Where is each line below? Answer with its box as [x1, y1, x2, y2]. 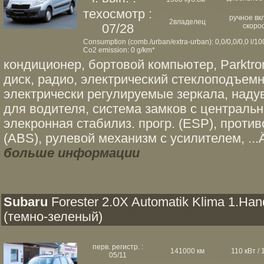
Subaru [4, 195, 48, 209]
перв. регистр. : [92, 243, 143, 251]
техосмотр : [83, 7, 152, 21]
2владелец [169, 18, 206, 26]
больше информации [4, 146, 140, 160]
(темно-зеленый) [4, 210, 103, 224]
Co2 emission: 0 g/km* [83, 46, 155, 54]
